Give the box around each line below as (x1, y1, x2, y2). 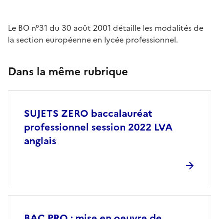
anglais (24, 133, 56, 148)
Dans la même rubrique (8, 64, 128, 80)
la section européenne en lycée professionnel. (8, 34, 178, 45)
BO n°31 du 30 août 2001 (18, 22, 111, 34)
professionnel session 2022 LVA (24, 120, 173, 134)
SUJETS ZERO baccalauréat (24, 106, 153, 121)
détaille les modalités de (111, 22, 203, 34)
